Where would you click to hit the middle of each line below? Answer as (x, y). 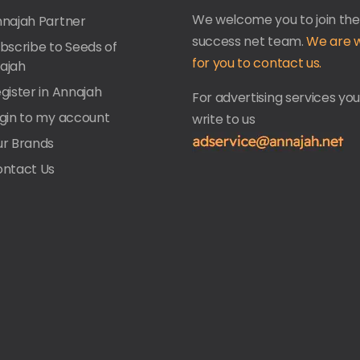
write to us (224, 119)
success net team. (250, 41)
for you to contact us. (257, 63)
